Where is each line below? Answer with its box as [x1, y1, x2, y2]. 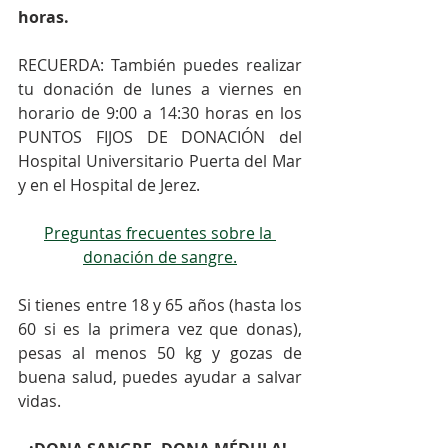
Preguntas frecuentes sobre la [44, 222, 276, 245]
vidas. [18, 390, 61, 413]
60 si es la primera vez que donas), [18, 318, 302, 341]
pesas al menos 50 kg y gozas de [18, 342, 302, 365]
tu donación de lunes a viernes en [18, 78, 302, 101]
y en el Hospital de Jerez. [18, 174, 200, 197]
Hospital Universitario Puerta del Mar [18, 150, 302, 173]
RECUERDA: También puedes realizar [18, 54, 302, 77]
